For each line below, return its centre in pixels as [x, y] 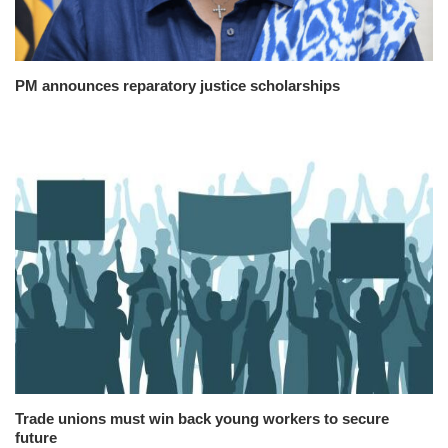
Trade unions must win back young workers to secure [202, 418]
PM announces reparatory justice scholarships [177, 86]
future [36, 437]
